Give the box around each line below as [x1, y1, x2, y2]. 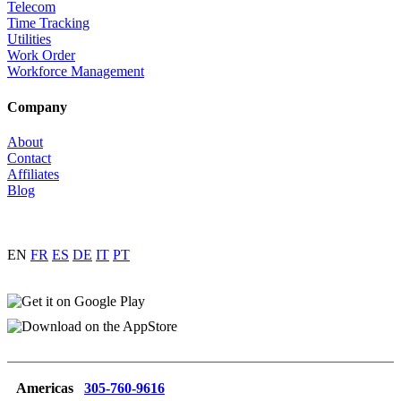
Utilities [7, 31, 51, 47]
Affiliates [7, 166, 59, 182]
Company [7, 98, 67, 115]
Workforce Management [7, 64, 144, 80]
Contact [7, 149, 51, 166]
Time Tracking [7, 15, 90, 31]
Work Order [7, 47, 75, 64]
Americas [16, 380, 84, 396]
